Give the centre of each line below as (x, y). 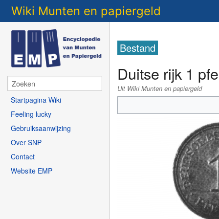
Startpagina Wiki (36, 99)
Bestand (138, 48)
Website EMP (32, 170)
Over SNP (26, 142)
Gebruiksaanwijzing (41, 128)
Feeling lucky (31, 114)
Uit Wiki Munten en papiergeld (160, 88)
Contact (23, 156)
